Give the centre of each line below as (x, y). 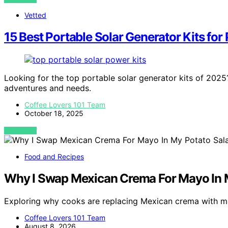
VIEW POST (21, 131)
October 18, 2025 (54, 113)
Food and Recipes (54, 157)
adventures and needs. (48, 88)
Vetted (35, 15)
